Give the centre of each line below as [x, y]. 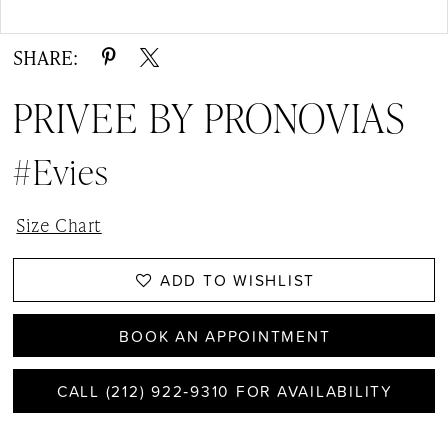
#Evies [61, 171]
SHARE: [46, 57]
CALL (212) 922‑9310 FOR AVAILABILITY [224, 391]
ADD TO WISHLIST [237, 280]
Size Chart [59, 224]
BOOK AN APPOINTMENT [225, 335]
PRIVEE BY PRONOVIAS [209, 118]
